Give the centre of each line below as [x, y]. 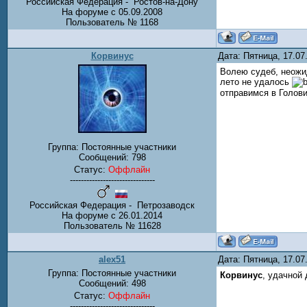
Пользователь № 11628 [112, 226]
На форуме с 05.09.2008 [112, 12]
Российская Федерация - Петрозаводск [112, 206]
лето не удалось [256, 82]
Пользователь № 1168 [112, 22]
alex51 [112, 259]
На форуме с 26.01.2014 [112, 216]
